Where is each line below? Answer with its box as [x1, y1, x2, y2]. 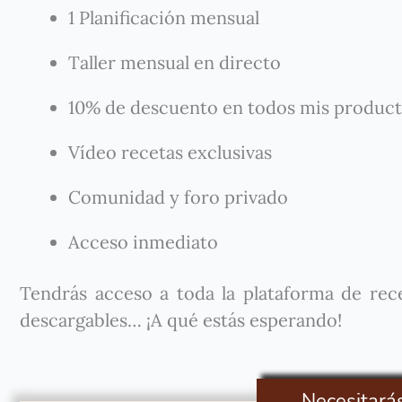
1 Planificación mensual [68, 6, 259, 29]
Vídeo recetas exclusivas [68, 141, 272, 163]
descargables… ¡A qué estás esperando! [20, 309, 342, 331]
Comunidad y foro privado [68, 186, 288, 208]
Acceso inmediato [68, 231, 218, 253]
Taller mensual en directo [68, 51, 281, 74]
